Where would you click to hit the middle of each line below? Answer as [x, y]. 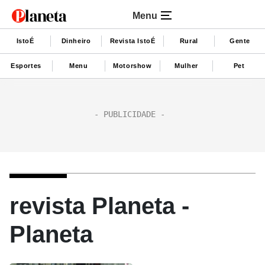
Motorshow [132, 65]
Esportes [26, 65]
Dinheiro [76, 41]
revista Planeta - [99, 206]
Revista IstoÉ [132, 41]
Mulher [186, 65]
